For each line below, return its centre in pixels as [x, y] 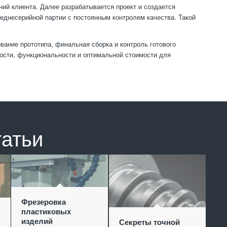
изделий [37, 221]
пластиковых [46, 212]
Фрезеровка [44, 202]
